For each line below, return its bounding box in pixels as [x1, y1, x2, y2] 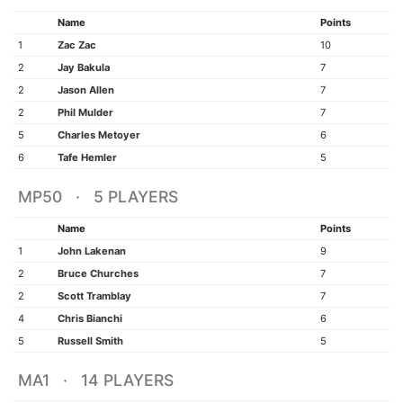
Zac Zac [57, 39, 96, 51]
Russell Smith [57, 335, 123, 347]
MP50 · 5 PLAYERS [17, 187, 178, 206]
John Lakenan [57, 245, 126, 257]
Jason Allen [57, 84, 114, 96]
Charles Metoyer [57, 129, 140, 141]
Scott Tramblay [57, 290, 131, 302]
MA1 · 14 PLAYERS [17, 371, 174, 390]
